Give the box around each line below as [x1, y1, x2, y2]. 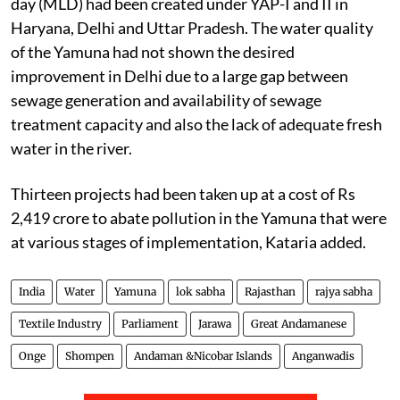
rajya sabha [315, 284, 372, 298]
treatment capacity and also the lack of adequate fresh [11, 113, 382, 134]
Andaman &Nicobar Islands [134, 348, 272, 362]
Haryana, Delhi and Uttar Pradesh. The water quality [11, 17, 373, 37]
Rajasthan [245, 284, 296, 298]
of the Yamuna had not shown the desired [11, 41, 295, 62]
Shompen [65, 348, 114, 362]
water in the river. [11, 137, 132, 158]
